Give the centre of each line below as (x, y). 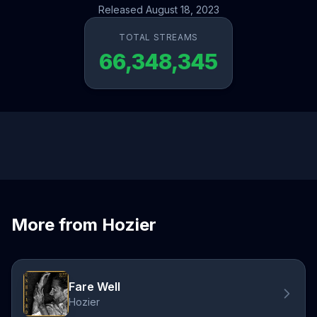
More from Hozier (84, 225)
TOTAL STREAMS (158, 37)
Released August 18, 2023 (158, 10)
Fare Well (94, 287)
